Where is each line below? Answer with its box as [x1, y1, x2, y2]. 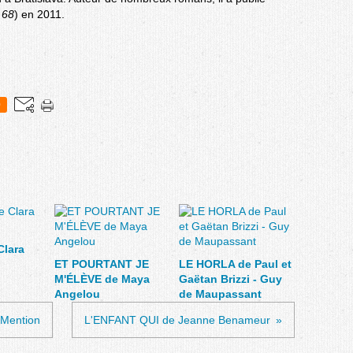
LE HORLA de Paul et [178, 258, 292, 270]
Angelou [54, 288, 100, 300]
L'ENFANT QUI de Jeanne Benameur [84, 314, 270, 326]
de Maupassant [178, 288, 262, 300]
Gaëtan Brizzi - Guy [178, 273, 282, 285]
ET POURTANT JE [54, 258, 149, 270]
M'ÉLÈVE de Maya [54, 273, 150, 285]
